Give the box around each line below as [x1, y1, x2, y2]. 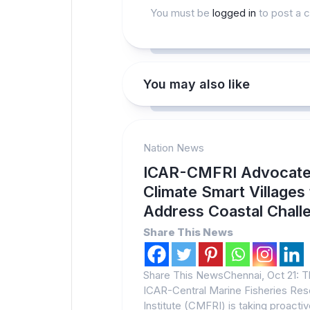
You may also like [143, 77, 250, 91]
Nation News [143, 141, 204, 154]
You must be [150, 6, 212, 19]
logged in [212, 6, 256, 19]
